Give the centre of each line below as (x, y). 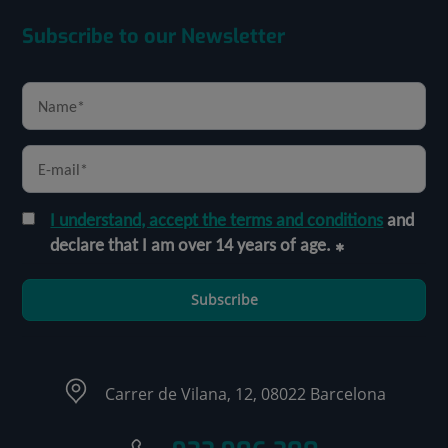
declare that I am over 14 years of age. (191, 245)
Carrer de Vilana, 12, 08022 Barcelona (245, 393)
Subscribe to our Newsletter (154, 36)
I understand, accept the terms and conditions (217, 220)
